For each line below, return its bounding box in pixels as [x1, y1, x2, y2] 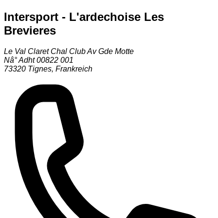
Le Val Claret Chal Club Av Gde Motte [4, 47, 134, 55]
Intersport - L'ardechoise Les [4, 10, 164, 23]
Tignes [28, 64, 52, 73]
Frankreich [55, 64, 92, 73]
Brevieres [4, 23, 56, 37]
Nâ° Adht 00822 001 [4, 55, 73, 64]
